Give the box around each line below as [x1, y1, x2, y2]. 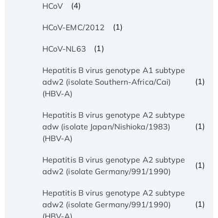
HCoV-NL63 [42, 43, 86, 54]
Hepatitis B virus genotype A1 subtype [42, 65, 185, 75]
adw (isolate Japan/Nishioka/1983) [42, 121, 171, 131]
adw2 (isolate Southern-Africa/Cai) [42, 76, 171, 87]
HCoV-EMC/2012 [42, 22, 105, 32]
